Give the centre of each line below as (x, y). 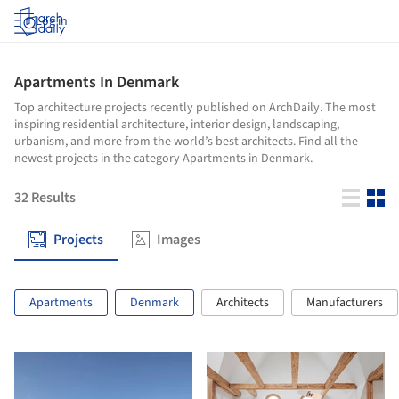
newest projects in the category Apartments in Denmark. (163, 159)
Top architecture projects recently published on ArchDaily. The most (195, 108)
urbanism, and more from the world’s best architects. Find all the (186, 142)
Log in (52, 21)
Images (179, 240)
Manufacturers (345, 303)
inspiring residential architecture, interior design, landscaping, (177, 125)
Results (53, 198)
